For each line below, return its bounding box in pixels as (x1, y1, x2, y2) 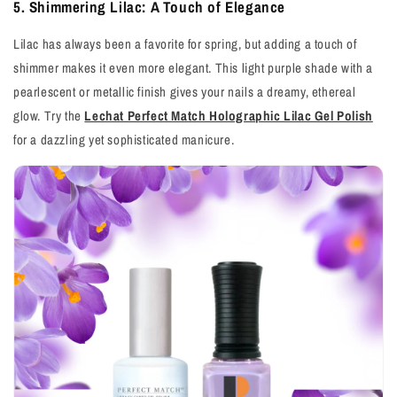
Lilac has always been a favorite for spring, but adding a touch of (13, 35, 357, 53)
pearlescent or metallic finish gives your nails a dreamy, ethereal (13, 82, 356, 101)
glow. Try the (13, 106, 85, 125)
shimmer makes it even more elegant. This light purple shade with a (13, 58, 373, 77)
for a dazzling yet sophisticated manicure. (13, 130, 235, 149)
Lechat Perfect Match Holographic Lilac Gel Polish (84, 106, 373, 125)
